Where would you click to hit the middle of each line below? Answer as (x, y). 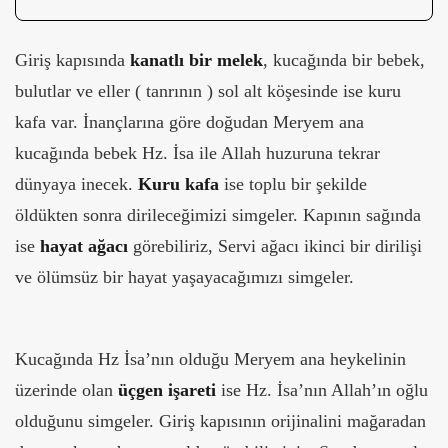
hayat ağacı (84, 245)
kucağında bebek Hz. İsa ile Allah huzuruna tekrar (197, 152)
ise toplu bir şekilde (293, 183)
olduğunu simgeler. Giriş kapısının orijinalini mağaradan (220, 420)
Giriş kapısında (72, 59)
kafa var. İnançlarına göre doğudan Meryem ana (189, 121)
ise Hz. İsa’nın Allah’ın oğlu (322, 389)
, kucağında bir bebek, (344, 59)
